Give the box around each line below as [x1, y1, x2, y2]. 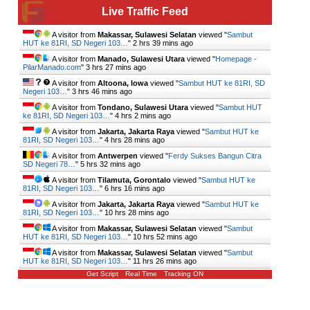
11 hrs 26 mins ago [133, 257, 197, 266]
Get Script [86, 270, 118, 278]
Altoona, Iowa [98, 79, 148, 88]
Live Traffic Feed [102, 6, 188, 18]
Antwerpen [98, 152, 138, 161]
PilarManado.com [23, 63, 81, 72]
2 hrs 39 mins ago [133, 39, 193, 48]
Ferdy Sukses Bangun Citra [168, 152, 262, 161]
